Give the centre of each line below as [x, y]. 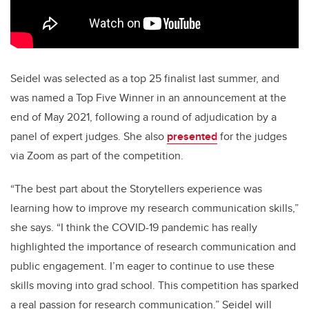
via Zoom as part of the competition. [97, 156]
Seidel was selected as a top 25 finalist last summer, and [145, 79]
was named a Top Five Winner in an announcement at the [148, 98]
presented [192, 137]
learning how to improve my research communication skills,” [154, 208]
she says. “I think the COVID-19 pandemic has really [134, 228]
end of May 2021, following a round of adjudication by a [143, 117]
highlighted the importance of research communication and [153, 247]
